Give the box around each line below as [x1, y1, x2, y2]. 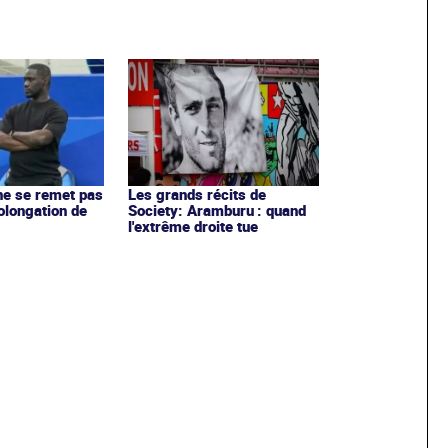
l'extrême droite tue [127, 215, 258, 236]
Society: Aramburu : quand [127, 199, 306, 220]
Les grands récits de [127, 183, 266, 204]
